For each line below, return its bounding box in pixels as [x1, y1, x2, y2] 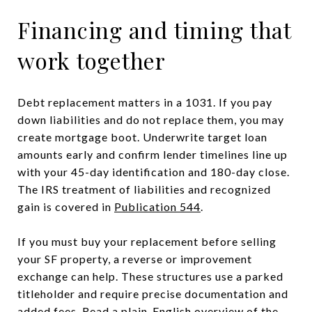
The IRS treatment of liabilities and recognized [17, 182, 271, 196]
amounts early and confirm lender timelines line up [17, 147, 288, 161]
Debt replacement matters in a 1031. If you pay [17, 95, 272, 109]
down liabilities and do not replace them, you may [17, 112, 284, 126]
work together [17, 45, 166, 75]
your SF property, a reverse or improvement [17, 251, 252, 265]
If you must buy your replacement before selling [17, 234, 276, 248]
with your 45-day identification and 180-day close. [17, 164, 290, 178]
